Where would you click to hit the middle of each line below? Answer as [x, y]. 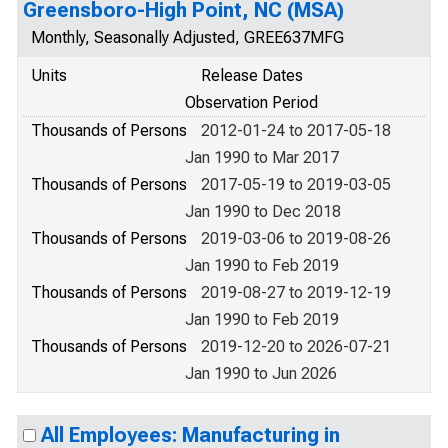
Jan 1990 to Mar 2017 [262, 157]
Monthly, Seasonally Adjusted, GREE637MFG [187, 37]
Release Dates [252, 75]
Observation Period [251, 102]
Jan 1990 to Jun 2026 [261, 373]
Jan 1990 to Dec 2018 [263, 211]
